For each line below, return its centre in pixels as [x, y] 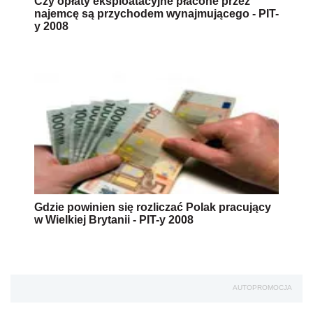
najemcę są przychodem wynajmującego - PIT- [156, 14]
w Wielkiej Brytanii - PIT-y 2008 [114, 220]
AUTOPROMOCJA [262, 288]
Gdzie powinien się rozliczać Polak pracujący [153, 208]
